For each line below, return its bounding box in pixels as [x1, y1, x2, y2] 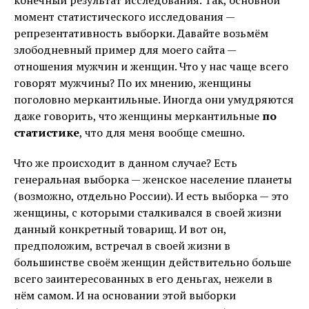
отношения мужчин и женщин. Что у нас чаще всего [14, 58, 288, 74]
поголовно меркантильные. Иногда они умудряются [14, 91, 294, 107]
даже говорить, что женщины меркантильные [14, 108, 262, 123]
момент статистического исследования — [14, 8, 235, 24]
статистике [14, 124, 79, 140]
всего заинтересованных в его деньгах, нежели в [14, 270, 272, 286]
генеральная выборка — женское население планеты [14, 171, 292, 187]
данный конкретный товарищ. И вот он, [14, 221, 226, 237]
